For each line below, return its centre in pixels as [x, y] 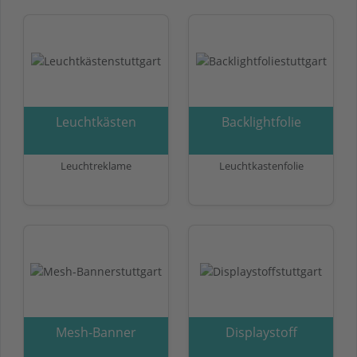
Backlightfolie [261, 122]
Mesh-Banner [96, 332]
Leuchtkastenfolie [261, 165]
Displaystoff [261, 332]
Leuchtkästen [96, 122]
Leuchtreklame [96, 165]
